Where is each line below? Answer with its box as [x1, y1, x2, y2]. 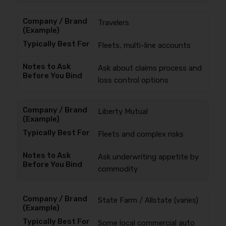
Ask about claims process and [97, 64, 202, 73]
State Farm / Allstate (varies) [97, 196, 198, 205]
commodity [97, 164, 138, 174]
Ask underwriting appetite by [97, 152, 199, 161]
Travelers [97, 18, 129, 27]
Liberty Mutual [97, 107, 148, 116]
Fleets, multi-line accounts [97, 41, 191, 50]
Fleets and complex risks [97, 130, 184, 139]
